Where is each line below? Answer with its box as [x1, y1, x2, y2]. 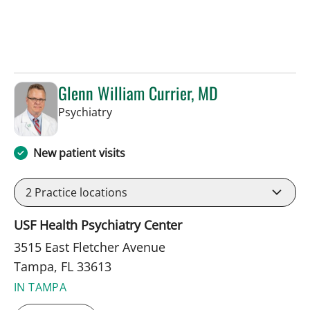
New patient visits [33, 145, 125, 161]
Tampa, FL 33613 [14, 258, 111, 275]
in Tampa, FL [111, 103, 176, 119]
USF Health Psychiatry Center [14, 217, 182, 234]
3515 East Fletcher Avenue [14, 239, 165, 256]
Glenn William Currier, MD [58, 80, 218, 105]
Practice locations [32, 185, 127, 201]
